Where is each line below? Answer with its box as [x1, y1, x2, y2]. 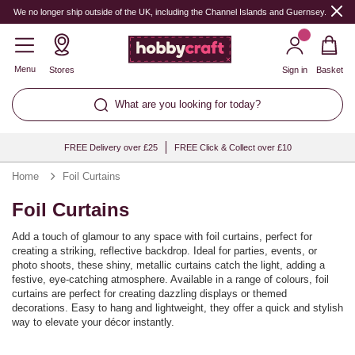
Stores [49, 65, 74, 74]
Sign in [282, 65, 307, 74]
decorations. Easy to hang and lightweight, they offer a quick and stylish [12, 302, 343, 314]
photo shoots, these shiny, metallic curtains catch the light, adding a [12, 259, 325, 271]
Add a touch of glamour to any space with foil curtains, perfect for [12, 231, 312, 242]
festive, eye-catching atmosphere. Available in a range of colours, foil [12, 273, 329, 285]
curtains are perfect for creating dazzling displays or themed [12, 288, 287, 300]
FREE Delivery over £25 [63, 143, 158, 152]
